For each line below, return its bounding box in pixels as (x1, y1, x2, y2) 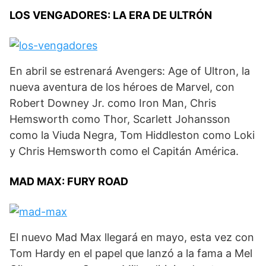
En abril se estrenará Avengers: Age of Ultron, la (9, 65, 250, 78)
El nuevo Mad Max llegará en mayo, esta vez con (9, 231, 254, 244)
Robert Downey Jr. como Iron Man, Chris (9, 97, 216, 110)
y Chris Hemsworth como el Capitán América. (9, 145, 239, 158)
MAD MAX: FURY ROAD (9, 175, 128, 188)
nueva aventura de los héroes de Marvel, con (9, 81, 235, 94)
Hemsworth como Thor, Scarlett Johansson (9, 113, 230, 126)
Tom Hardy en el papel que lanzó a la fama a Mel (9, 247, 252, 260)
